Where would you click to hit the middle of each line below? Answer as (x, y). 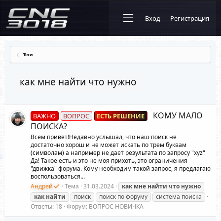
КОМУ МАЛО (177, 115)
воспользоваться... (58, 176)
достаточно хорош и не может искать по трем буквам (109, 145)
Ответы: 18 (46, 206)
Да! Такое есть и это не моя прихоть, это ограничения (109, 160)
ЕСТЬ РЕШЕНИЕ (121, 116)
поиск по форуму (123, 196)
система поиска (179, 196)
